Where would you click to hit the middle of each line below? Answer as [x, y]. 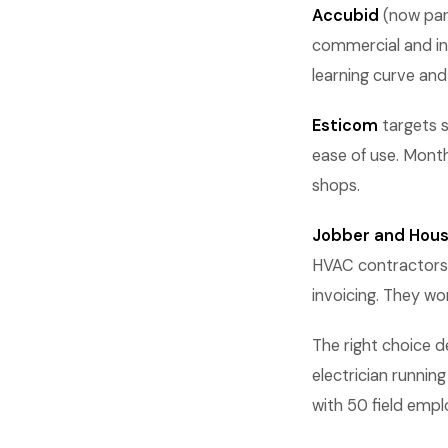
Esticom [345, 125]
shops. [336, 185]
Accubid [345, 15]
